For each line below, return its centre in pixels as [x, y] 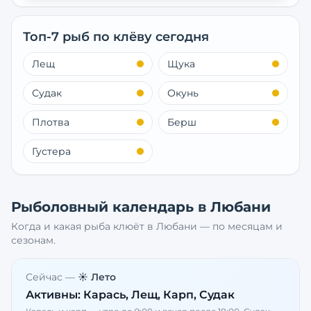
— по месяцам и [240, 226]
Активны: [54, 295]
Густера [51, 151]
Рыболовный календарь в [111, 207]
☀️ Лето [97, 277]
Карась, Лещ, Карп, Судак [159, 295]
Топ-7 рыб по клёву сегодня [116, 37]
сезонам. [33, 240]
